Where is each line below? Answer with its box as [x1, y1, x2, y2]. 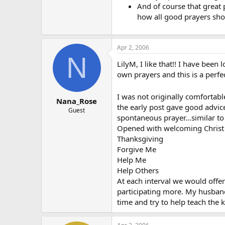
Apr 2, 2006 [117, 43, 149, 52]
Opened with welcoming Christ [117, 123, 224, 133]
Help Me [117, 155, 146, 165]
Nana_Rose [56, 95, 97, 106]
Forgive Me [117, 144, 156, 154]
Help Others [117, 165, 159, 175]
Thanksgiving [117, 134, 163, 144]
